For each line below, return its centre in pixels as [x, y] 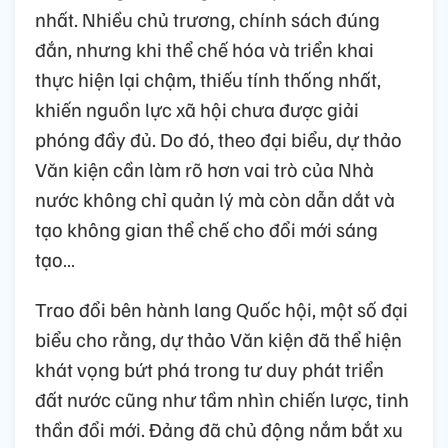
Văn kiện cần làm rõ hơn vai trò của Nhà [204, 169]
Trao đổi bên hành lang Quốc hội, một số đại [221, 309]
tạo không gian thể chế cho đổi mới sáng [206, 229]
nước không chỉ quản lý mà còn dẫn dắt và [215, 199]
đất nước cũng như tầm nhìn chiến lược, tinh [222, 399]
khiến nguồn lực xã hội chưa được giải [197, 109]
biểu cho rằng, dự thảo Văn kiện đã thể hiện [218, 339]
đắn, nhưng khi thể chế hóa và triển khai [204, 49]
